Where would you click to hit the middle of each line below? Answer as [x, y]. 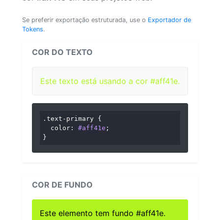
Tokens [33, 29]
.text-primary [69, 118]
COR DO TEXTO [62, 52]
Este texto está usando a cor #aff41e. [110, 81]
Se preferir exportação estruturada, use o [85, 20]
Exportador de [169, 20]
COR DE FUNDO [62, 185]
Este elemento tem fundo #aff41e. [103, 213]
